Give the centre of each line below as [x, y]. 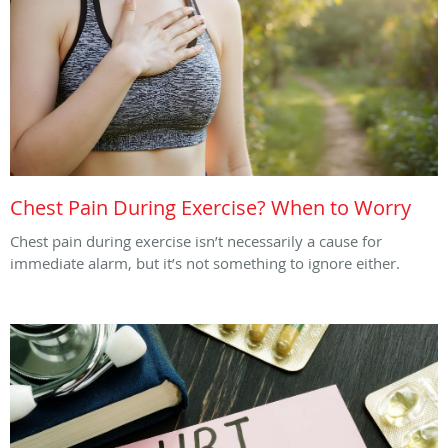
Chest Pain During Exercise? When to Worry [210, 208]
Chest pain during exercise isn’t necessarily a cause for [196, 241]
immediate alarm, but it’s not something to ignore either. [207, 263]
